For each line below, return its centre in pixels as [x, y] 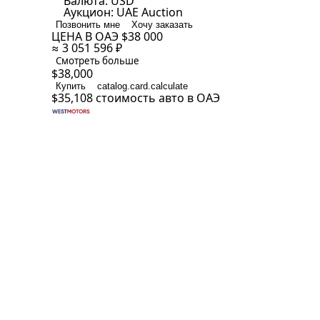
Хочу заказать [162, 25]
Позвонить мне [88, 25]
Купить [71, 86]
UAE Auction [150, 12]
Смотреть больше [97, 61]
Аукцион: [89, 12]
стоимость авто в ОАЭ [158, 98]
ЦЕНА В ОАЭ [86, 36]
